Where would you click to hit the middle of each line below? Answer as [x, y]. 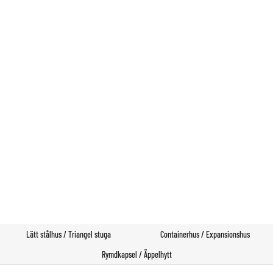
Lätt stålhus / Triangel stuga [68, 235]
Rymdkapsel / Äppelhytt [136, 255]
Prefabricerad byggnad [228, 214]
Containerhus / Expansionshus [205, 235]
